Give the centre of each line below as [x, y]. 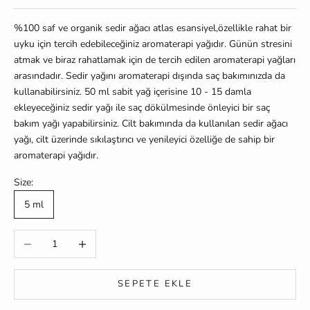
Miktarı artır [93, 238]
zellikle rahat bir [257, 28]
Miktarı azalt [40, 238]
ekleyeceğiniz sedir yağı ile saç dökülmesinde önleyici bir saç [142, 107]
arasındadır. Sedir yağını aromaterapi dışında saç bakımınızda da [149, 75]
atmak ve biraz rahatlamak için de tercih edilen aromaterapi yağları [155, 60]
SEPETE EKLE [155, 284]
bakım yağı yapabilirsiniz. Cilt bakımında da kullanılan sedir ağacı [151, 123]
